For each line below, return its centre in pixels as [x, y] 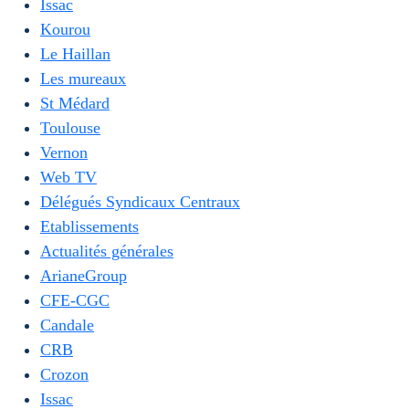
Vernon [64, 152]
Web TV [68, 177]
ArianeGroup [84, 276]
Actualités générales [107, 251]
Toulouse [70, 128]
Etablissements [89, 226]
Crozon [64, 374]
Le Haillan [75, 54]
